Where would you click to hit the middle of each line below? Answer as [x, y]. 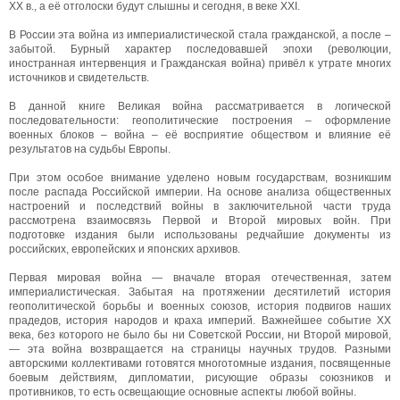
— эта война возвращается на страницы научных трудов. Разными [200, 349]
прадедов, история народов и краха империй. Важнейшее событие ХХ [200, 320]
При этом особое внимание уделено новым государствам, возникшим [200, 177]
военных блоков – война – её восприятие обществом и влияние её [200, 134]
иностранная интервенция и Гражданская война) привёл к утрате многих [200, 63]
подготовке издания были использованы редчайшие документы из [200, 234]
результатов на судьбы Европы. [90, 149]
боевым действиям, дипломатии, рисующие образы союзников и [200, 377]
